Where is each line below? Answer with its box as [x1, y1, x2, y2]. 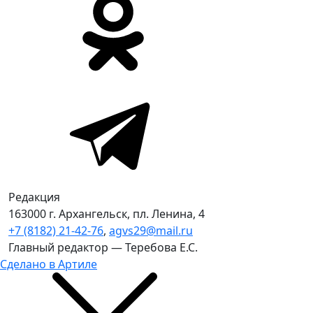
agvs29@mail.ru [109, 223, 193, 238]
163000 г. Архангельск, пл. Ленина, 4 [8, 206, 205, 221]
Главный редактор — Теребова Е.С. [8, 240, 198, 255]
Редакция [8, 189, 60, 205]
